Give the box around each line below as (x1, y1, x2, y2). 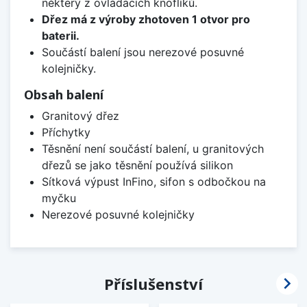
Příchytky (41, 125, 90, 139)
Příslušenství (104, 273, 203, 294)
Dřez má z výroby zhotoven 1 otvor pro (41, 12, 250, 26)
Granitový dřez (41, 108, 119, 123)
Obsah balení (24, 86, 103, 103)
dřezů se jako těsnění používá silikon (41, 158, 233, 172)
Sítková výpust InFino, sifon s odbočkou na (41, 174, 266, 188)
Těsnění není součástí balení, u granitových (41, 141, 264, 156)
